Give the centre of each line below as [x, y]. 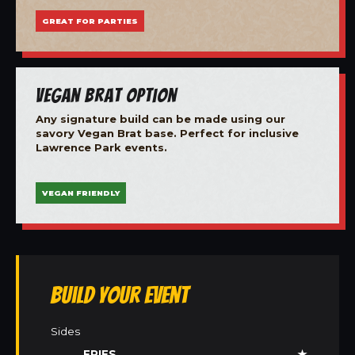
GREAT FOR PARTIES [90, 21]
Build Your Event [120, 295]
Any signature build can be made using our [160, 118]
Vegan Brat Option [106, 95]
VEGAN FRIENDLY [81, 193]
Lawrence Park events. [101, 147]
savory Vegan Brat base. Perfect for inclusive [167, 133]
